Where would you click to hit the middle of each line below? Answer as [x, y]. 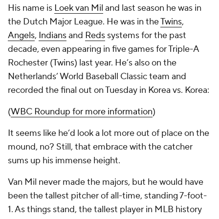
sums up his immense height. [65, 161]
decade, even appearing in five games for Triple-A [103, 49]
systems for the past [146, 35]
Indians [53, 35]
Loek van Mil [79, 8]
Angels [21, 35]
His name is [31, 8]
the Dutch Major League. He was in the [84, 22]
